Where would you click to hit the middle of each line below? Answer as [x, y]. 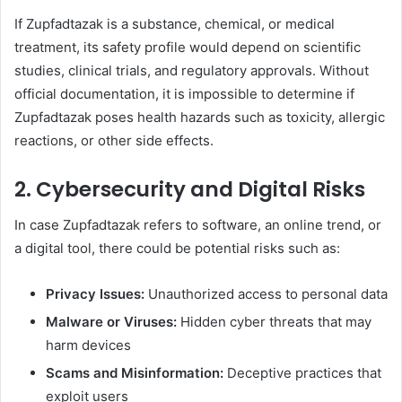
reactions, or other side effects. [114, 140]
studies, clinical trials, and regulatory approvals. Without [192, 70]
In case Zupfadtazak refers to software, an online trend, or [198, 225]
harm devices [88, 345]
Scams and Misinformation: [135, 373]
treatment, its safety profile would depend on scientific [188, 47]
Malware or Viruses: [111, 322]
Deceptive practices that [302, 373]
